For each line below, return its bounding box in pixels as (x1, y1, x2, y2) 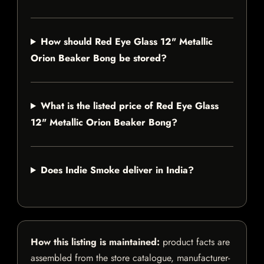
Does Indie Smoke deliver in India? (40, 163, 194, 177)
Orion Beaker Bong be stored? (31, 51, 167, 65)
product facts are (160, 235, 230, 249)
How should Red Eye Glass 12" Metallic (40, 35, 213, 49)
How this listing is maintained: (31, 235, 160, 249)
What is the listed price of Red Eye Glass (40, 99, 219, 113)
